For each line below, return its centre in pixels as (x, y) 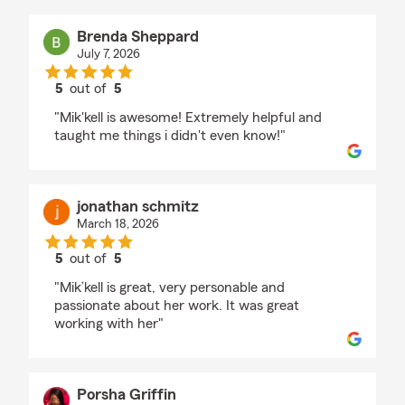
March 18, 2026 (118, 225)
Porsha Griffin (126, 395)
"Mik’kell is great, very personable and (170, 288)
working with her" (109, 324)
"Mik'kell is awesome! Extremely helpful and (188, 118)
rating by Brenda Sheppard (171, 105)
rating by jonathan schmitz (170, 275)
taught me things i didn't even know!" (170, 136)
